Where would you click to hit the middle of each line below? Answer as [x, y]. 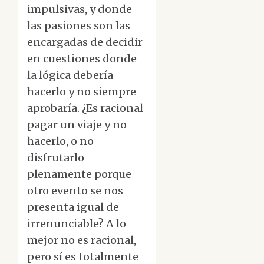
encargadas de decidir [85, 42]
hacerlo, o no [60, 141]
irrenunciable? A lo [77, 224]
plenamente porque [79, 174]
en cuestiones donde [82, 59]
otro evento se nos [75, 191]
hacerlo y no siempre [82, 92]
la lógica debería [70, 75]
